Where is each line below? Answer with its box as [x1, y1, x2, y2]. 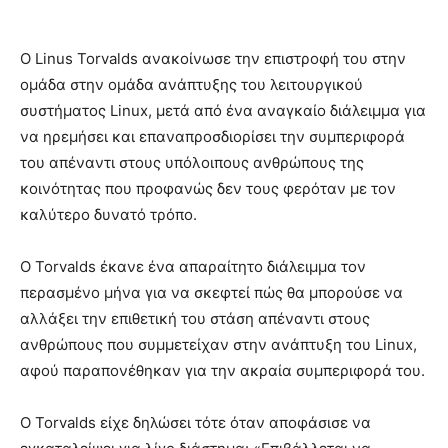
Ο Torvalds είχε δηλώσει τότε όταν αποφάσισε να [20, 412, 371, 432]
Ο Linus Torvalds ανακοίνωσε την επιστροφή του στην [20, 48, 406, 68]
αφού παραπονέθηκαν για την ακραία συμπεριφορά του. [20, 360, 425, 380]
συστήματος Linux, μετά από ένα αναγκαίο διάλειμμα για [20, 100, 426, 120]
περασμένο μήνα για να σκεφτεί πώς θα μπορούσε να [20, 282, 403, 302]
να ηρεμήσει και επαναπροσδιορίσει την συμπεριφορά [20, 126, 405, 146]
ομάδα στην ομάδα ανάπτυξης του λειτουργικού [20, 74, 363, 94]
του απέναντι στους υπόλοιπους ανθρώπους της [20, 152, 364, 172]
